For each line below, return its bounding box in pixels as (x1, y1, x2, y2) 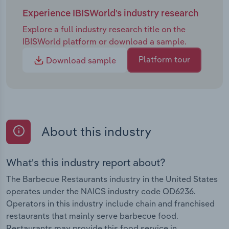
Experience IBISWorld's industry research (22, 9, 198, 19)
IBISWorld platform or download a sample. (22, 36, 187, 47)
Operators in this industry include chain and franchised (6, 198, 215, 209)
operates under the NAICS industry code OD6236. (6, 186, 196, 196)
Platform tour (139, 54, 190, 65)
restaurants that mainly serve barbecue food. (6, 210, 178, 221)
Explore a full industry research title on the (22, 24, 186, 34)
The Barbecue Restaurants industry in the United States (6, 173, 218, 184)
